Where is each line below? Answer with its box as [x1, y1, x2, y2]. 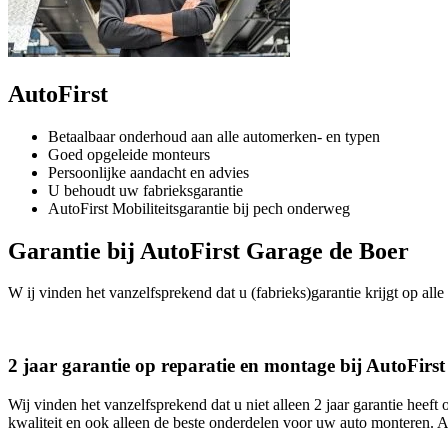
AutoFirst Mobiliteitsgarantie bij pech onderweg [48, 199, 350, 217]
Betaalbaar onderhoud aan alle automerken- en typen [48, 127, 380, 145]
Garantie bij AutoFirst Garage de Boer [8, 237, 409, 264]
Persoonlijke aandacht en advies [48, 163, 249, 181]
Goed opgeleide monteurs [48, 145, 210, 163]
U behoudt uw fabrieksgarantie [48, 181, 243, 199]
